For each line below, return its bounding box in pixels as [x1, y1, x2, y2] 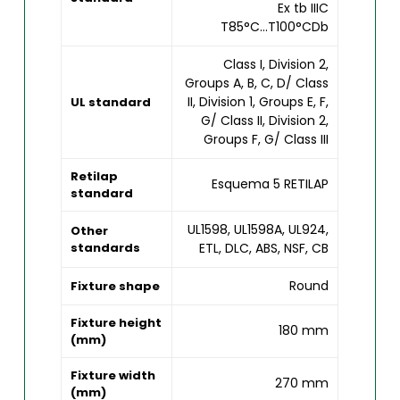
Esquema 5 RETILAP [212, 174, 329, 193]
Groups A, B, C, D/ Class [185, 73, 329, 92]
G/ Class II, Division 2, [201, 111, 329, 129]
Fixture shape [71, 277, 161, 295]
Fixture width [71, 366, 156, 384]
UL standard [71, 93, 152, 111]
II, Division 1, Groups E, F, [187, 92, 329, 111]
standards [71, 238, 141, 256]
